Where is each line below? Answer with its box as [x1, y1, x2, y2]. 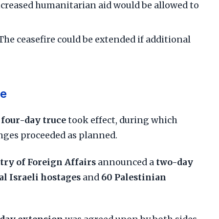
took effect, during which [66, 115, 177, 126]
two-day [156, 157, 193, 168]
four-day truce [1, 115, 66, 126]
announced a [96, 157, 156, 168]
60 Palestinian [101, 172, 166, 183]
